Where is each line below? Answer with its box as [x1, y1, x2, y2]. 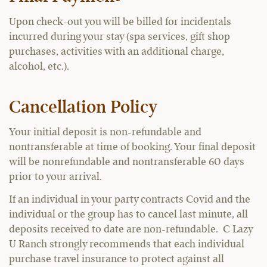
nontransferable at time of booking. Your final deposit [9, 142, 256, 153]
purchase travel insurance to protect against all [9, 253, 224, 265]
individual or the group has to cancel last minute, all [9, 209, 248, 220]
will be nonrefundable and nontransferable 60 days [9, 157, 244, 167]
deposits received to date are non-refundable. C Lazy [9, 223, 253, 235]
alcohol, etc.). [9, 61, 69, 72]
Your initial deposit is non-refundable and [9, 127, 201, 138]
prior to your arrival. [9, 172, 102, 182]
